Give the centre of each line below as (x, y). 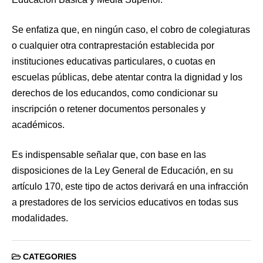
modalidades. (40, 218)
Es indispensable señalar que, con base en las (109, 154)
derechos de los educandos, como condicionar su (115, 93)
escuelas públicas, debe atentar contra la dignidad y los (127, 77)
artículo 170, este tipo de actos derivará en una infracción (130, 186)
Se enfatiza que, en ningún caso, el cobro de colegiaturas (131, 29)
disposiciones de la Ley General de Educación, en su (122, 170)
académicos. (38, 124)
